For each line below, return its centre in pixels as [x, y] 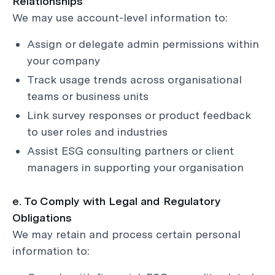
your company [64, 60]
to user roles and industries [97, 132]
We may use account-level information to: [120, 17]
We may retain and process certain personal [126, 234]
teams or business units [88, 96]
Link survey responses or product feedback [139, 115]
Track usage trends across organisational [134, 79]
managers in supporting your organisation [135, 167]
